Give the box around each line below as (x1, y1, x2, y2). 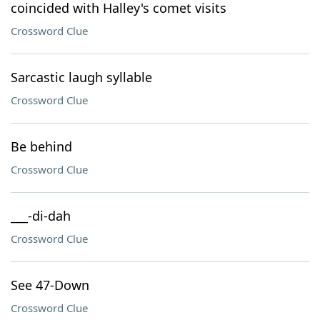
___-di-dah (11, 207, 71, 224)
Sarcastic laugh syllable (11, 69, 152, 86)
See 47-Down (11, 276, 89, 294)
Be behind (11, 138, 72, 155)
